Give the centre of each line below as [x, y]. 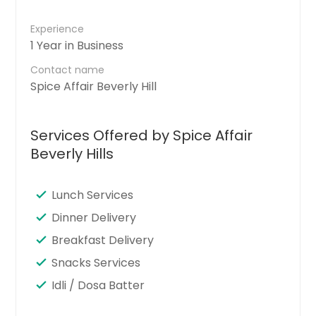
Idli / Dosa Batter [98, 285]
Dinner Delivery [94, 217]
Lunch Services [93, 195]
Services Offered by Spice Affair [142, 135]
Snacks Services [96, 262]
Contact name [68, 69]
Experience [57, 29]
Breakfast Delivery [103, 240]
